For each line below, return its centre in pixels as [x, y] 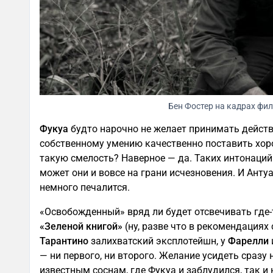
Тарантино [64, 241]
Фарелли [248, 241]
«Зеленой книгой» [81, 226]
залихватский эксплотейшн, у [158, 241]
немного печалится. [85, 187]
